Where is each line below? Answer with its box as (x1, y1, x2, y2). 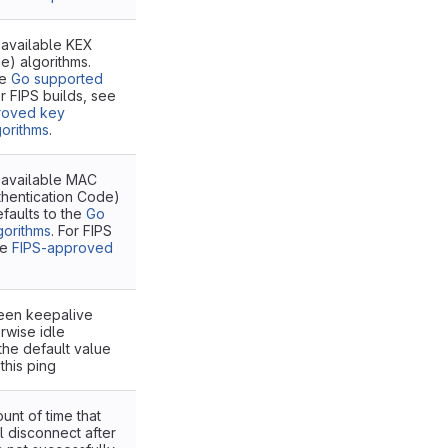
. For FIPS (51, 222, 112, 239)
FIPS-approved (12, 239, 113, 256)
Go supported (11, 70, 103, 87)
